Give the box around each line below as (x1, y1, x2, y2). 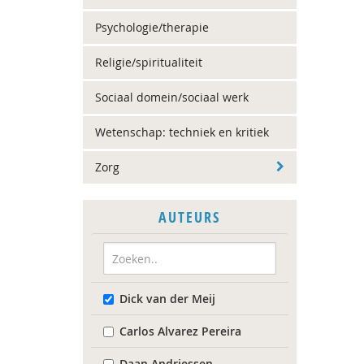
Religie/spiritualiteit (95, 54, 202, 70)
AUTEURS (158, 207, 221, 227)
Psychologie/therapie (95, 19, 209, 35)
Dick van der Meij (119, 291, 215, 306)
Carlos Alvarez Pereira (119, 323, 241, 339)
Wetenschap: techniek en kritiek (95, 124, 269, 140)
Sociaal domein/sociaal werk (95, 89, 249, 105)
